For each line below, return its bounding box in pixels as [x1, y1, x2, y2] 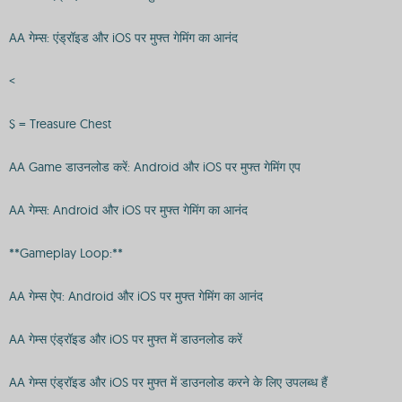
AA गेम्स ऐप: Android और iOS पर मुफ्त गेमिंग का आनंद [9, 288, 263, 304]
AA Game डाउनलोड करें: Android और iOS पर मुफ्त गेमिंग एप [9, 159, 301, 175]
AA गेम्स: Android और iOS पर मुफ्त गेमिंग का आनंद [9, 202, 248, 218]
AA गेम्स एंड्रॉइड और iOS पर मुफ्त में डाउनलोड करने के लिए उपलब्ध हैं [9, 374, 328, 390]
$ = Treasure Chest [9, 116, 111, 132]
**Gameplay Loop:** [9, 245, 123, 261]
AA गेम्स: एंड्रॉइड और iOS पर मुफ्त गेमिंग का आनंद [9, 30, 238, 46]
